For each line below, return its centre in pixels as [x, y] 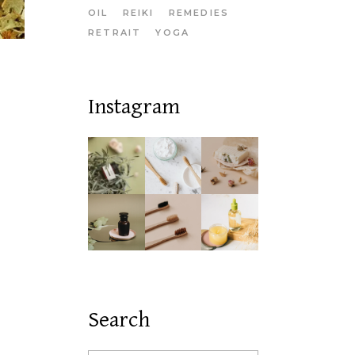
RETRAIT [115, 32]
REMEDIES [199, 13]
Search [119, 321]
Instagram [134, 107]
